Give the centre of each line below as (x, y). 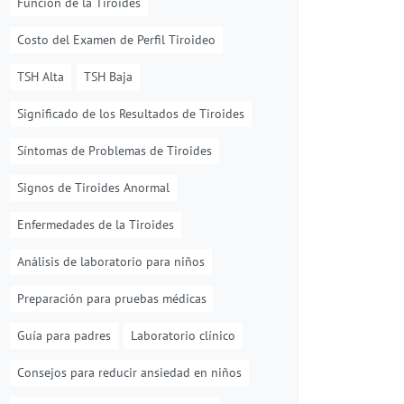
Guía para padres (64, 335)
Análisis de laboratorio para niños (111, 262)
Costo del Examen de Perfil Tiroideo (116, 40)
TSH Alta (41, 77)
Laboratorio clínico (183, 335)
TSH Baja (108, 77)
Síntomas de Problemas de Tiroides (115, 151)
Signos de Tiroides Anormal (93, 188)
